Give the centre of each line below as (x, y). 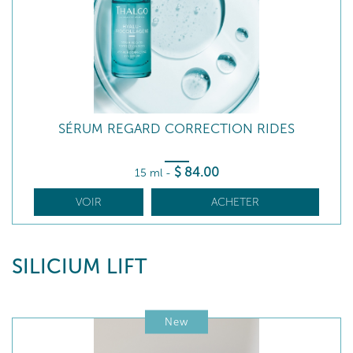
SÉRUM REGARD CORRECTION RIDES (176, 128)
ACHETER (235, 202)
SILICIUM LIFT (79, 267)
